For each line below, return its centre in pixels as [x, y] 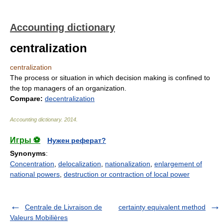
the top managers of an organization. [68, 88]
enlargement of [178, 164]
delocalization [80, 164]
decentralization [70, 99]
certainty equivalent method [162, 207]
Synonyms [28, 153]
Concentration [32, 164]
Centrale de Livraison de [63, 207]
